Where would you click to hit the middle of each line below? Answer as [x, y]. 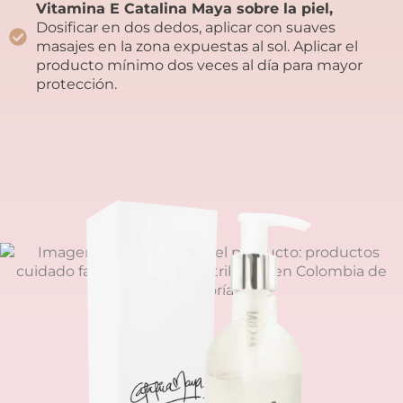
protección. [76, 83]
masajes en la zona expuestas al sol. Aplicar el [197, 45]
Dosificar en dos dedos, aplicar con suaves [186, 27]
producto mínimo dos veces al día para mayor [199, 64]
